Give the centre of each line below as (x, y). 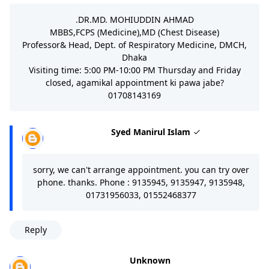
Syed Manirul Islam (152, 131)
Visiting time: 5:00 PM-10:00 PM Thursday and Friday (134, 70)
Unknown (150, 260)
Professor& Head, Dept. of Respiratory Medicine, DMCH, (134, 44)
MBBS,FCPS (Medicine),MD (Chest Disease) (134, 32)
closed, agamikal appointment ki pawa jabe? (134, 82)
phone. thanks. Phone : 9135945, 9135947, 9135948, (141, 182)
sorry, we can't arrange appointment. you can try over (141, 169)
